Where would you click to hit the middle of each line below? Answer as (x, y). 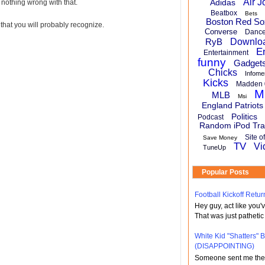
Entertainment (226, 53)
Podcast (211, 117)
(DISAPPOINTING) (224, 246)
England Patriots (232, 105)
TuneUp (214, 147)
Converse (221, 32)
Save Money (220, 138)
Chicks (222, 72)
